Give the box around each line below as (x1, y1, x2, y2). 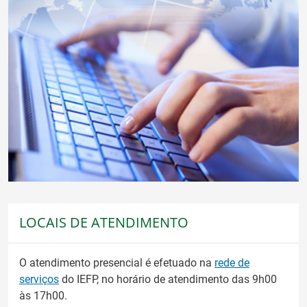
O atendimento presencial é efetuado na (19, 256, 214, 269)
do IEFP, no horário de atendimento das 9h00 (59, 272, 277, 286)
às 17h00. (19, 288, 67, 302)
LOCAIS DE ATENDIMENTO (19, 212, 188, 232)
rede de (214, 256, 249, 269)
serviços (19, 272, 59, 286)
